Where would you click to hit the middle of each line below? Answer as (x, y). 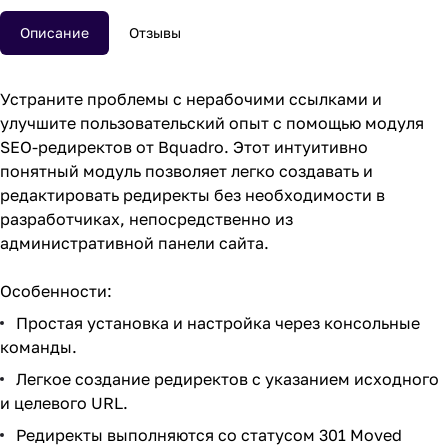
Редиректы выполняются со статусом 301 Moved (209, 435)
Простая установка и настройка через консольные (218, 323)
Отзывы (155, 32)
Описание (54, 32)
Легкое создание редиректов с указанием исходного (227, 379)
